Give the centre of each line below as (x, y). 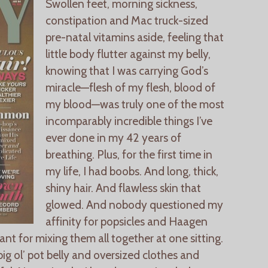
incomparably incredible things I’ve (129, 121)
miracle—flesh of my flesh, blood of (130, 87)
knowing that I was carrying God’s (127, 70)
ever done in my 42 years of (113, 137)
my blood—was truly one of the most (135, 104)
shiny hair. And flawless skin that (123, 188)
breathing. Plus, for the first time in (129, 154)
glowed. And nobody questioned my (134, 204)
